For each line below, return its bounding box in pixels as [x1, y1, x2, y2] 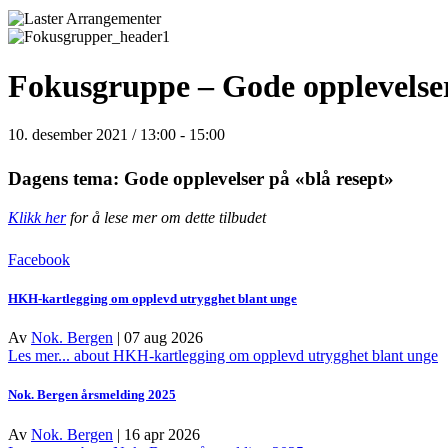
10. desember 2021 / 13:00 [8, 126, 176, 144]
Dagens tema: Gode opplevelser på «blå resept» [8, 168, 394, 190]
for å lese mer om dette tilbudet [66, 208, 266, 226]
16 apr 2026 [124, 425, 200, 443]
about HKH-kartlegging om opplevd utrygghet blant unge [70, 347, 438, 365]
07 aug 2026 [124, 329, 203, 347]
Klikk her [8, 208, 66, 226]
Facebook [8, 250, 70, 268]
